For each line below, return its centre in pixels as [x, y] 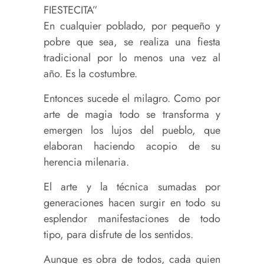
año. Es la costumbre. [90, 74]
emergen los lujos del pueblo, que [132, 131]
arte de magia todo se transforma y [132, 115]
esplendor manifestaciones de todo [132, 219]
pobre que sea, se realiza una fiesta [132, 42]
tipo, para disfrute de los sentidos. [118, 235]
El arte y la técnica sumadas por [132, 187]
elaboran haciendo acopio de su [132, 146]
